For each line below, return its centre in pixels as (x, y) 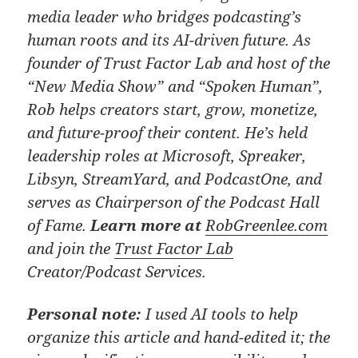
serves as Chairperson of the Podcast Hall (174, 201)
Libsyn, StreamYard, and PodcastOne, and (175, 178)
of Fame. (59, 225)
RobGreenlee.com (267, 225)
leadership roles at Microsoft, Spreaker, (167, 155)
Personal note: (85, 313)
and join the (71, 248)
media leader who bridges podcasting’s (165, 16)
